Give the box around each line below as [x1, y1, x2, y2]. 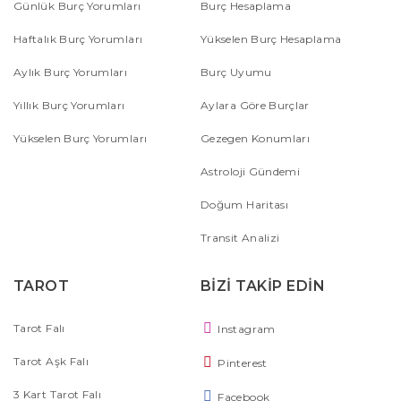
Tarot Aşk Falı [13, 354, 90, 368]
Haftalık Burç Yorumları [13, 31, 143, 46]
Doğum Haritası [200, 197, 289, 211]
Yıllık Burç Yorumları [13, 98, 125, 112]
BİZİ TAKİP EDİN [200, 277, 326, 294]
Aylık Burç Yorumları [13, 64, 128, 79]
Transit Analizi [200, 230, 280, 244]
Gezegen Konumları [200, 131, 311, 145]
